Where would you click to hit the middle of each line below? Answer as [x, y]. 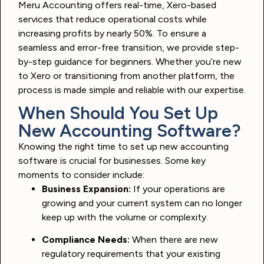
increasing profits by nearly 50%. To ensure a [112, 33]
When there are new [174, 239]
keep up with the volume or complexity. [125, 217]
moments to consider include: [81, 174]
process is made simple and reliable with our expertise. [132, 90]
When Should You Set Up [118, 113]
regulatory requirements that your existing [131, 253]
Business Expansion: [86, 189]
